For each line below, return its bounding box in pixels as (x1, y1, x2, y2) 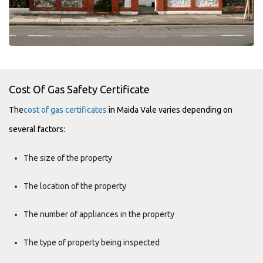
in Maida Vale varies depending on (107, 105, 232, 115)
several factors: (9, 124, 65, 134)
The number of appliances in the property (23, 210, 174, 220)
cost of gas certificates (23, 105, 107, 115)
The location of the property (23, 181, 126, 191)
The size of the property (23, 153, 112, 163)
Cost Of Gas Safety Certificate (9, 83, 150, 96)
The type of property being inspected (23, 238, 160, 248)
